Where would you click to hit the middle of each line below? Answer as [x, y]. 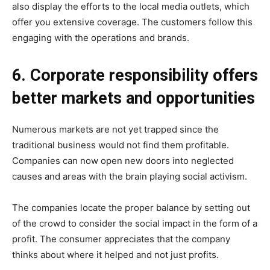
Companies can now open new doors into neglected [123, 161]
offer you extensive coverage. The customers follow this [132, 22]
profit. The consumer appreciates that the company [121, 239]
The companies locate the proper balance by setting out [131, 208]
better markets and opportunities [133, 99]
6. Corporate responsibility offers [135, 76]
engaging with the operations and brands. [101, 38]
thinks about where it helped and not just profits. [115, 255]
